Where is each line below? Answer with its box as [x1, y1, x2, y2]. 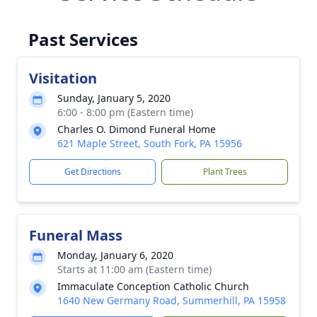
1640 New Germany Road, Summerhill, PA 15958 [57, 294, 286, 307]
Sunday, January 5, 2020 [57, 91, 171, 105]
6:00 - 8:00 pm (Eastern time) [57, 105, 193, 119]
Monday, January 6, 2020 [57, 248, 173, 262]
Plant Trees [202, 166, 247, 178]
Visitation [29, 69, 97, 88]
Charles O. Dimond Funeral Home [57, 122, 216, 136]
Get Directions [64, 166, 121, 178]
